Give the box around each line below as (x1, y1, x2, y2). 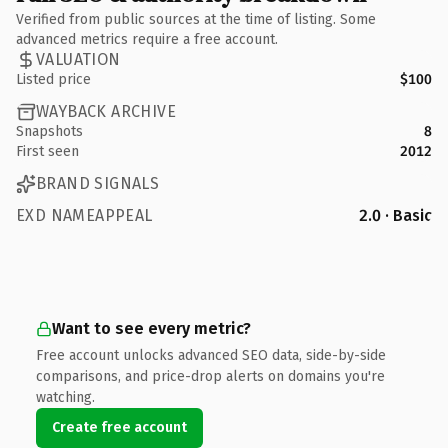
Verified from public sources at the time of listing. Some (16, 10, 376, 28)
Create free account (52, 418, 187, 436)
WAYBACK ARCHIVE (36, 102, 176, 121)
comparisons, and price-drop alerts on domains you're (36, 367, 385, 385)
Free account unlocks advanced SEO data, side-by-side (36, 346, 386, 364)
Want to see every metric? (52, 318, 251, 338)
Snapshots (16, 122, 83, 140)
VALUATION (36, 50, 121, 69)
